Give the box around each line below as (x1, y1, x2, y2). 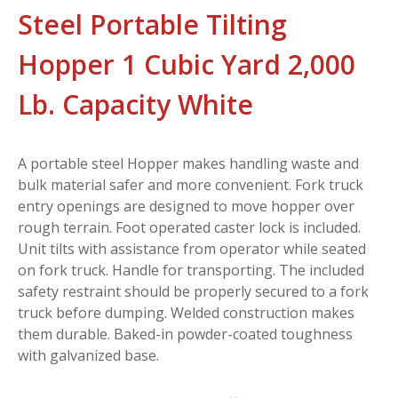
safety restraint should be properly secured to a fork (18, 281, 369, 301)
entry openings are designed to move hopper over (18, 195, 354, 216)
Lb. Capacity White (18, 85, 253, 123)
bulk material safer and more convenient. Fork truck (18, 174, 363, 195)
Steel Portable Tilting (18, 5, 287, 43)
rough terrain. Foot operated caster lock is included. (18, 217, 361, 237)
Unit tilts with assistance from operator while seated (18, 238, 366, 259)
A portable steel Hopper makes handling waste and (18, 153, 359, 173)
